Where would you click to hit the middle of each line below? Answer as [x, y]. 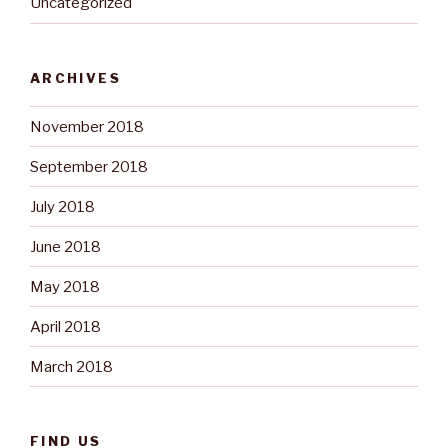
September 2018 [89, 166]
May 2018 [65, 286]
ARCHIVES [75, 77]
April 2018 [65, 326]
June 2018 [65, 246]
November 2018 [87, 126]
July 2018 [62, 206]
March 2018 [71, 366]
